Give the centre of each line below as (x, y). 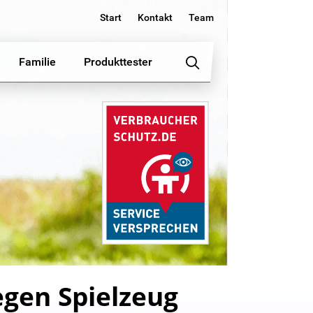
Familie (37, 62)
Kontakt (155, 17)
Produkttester (118, 62)
